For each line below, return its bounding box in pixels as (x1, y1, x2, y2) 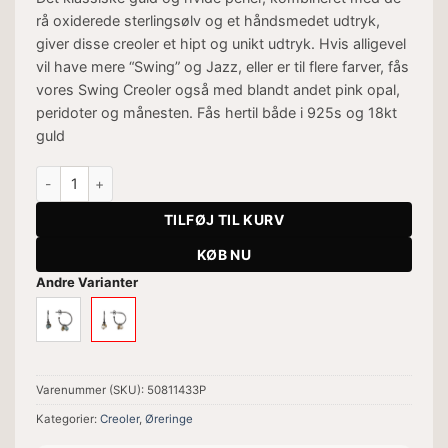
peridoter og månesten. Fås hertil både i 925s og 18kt (35, 103, 397, 121)
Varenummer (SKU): (35, 383, 147, 398)
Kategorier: (35, 412, 100, 427)
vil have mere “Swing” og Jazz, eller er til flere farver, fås (35, 57, 409, 75)
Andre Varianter (35, 273, 138, 290)
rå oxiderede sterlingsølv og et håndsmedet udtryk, (35, 11, 380, 29)
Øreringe (144, 412, 193, 427)
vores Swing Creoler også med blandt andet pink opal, (35, 80, 400, 98)
